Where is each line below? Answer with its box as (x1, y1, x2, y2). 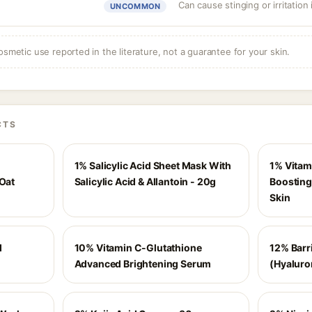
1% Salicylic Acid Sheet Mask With (74, 159, 232, 171)
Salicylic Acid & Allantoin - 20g (74, 175, 217, 187)
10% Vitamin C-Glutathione (74, 242, 202, 253)
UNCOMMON (110, 1, 161, 11)
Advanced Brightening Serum (74, 258, 212, 270)
